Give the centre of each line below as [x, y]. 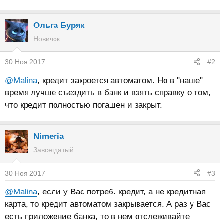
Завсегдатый [54, 150]
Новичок [47, 39]
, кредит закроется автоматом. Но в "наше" [120, 80]
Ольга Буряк [59, 25]
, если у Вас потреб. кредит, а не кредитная [122, 192]
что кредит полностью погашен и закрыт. [83, 105]
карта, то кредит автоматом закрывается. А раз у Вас [108, 204]
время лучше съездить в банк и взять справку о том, [108, 93]
